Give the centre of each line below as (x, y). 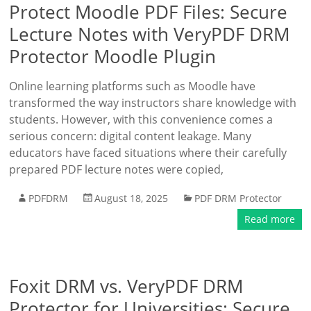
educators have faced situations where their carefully (148, 153)
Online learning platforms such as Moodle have (133, 86)
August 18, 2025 (132, 198)
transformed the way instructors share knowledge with (153, 103)
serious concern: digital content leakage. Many (131, 136)
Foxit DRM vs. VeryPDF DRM (126, 286)
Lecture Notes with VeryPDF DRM (150, 34)
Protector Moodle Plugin (113, 56)
